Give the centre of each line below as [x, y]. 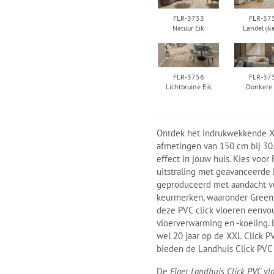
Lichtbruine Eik [188, 86]
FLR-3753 [188, 18]
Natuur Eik [189, 28]
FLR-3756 [188, 76]
